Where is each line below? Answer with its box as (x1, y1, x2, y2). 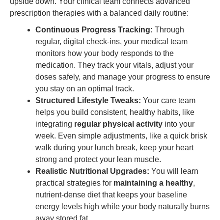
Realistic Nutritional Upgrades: (35, 167, 149, 175)
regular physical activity (74, 120, 163, 128)
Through (153, 26, 184, 34)
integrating (35, 120, 74, 128)
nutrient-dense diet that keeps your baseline (35, 191, 187, 199)
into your (163, 120, 194, 128)
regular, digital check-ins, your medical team (35, 37, 188, 46)
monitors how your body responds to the (35, 49, 174, 57)
